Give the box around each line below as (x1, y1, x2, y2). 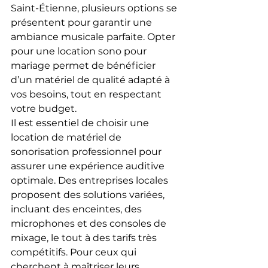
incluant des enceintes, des (11, 203, 144, 215)
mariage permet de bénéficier (11, 59, 158, 71)
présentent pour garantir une (11, 16, 154, 28)
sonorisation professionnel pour (11, 145, 164, 157)
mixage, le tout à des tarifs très (11, 232, 159, 243)
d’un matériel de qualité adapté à (11, 74, 172, 86)
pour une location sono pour (11, 45, 149, 57)
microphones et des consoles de (11, 217, 169, 229)
